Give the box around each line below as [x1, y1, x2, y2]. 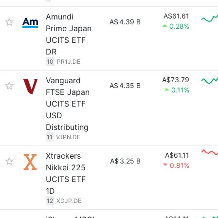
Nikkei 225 [46, 163, 86, 172]
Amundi [46, 12, 73, 21]
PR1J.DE [57, 58, 80, 65]
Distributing [46, 122, 89, 132]
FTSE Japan [46, 87, 90, 97]
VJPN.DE [56, 133, 80, 141]
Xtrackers [46, 151, 81, 161]
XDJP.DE [56, 197, 81, 204]
